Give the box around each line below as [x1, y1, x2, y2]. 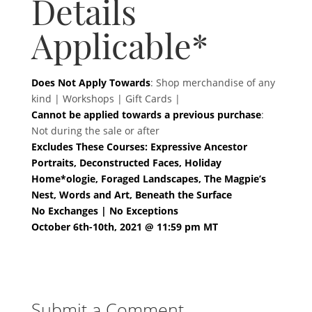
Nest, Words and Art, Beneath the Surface [31, 187, 232, 201]
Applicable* [31, 33, 208, 68]
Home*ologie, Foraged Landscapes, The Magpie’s [31, 171, 266, 185]
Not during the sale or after [31, 123, 159, 137]
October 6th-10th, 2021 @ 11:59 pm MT [31, 219, 218, 233]
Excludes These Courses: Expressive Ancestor [31, 139, 247, 153]
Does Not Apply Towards [31, 75, 150, 89]
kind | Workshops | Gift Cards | [31, 91, 180, 105]
